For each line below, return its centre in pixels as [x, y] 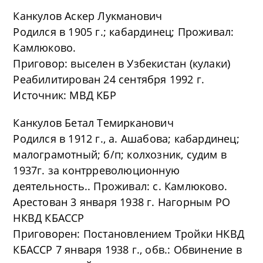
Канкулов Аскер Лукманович [88, 16]
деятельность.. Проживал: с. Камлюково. [120, 186]
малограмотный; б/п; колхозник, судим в [120, 154]
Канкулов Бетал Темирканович [93, 123]
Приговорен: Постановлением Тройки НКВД [129, 234]
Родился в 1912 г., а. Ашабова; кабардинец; [126, 139]
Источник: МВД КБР [65, 95]
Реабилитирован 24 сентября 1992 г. [109, 79]
